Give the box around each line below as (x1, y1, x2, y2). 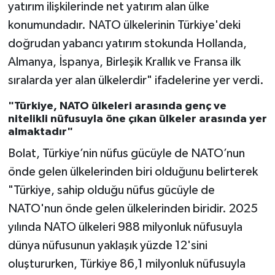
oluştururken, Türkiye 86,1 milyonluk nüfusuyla (7, 257, 246, 270)
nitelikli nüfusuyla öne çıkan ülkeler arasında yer (7, 114, 267, 125)
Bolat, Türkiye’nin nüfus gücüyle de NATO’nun (7, 147, 245, 160)
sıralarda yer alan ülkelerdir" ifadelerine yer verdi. (7, 74, 264, 87)
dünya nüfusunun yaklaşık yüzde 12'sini (7, 239, 207, 252)
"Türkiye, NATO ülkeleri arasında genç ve (7, 101, 227, 112)
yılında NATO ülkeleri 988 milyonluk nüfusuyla (7, 220, 242, 233)
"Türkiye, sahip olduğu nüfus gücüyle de (7, 184, 215, 196)
